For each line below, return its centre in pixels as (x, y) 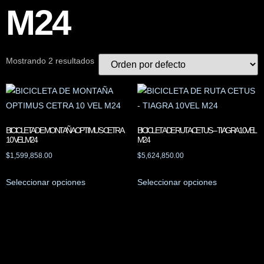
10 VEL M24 (21, 140)
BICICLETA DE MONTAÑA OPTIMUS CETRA (64, 130)
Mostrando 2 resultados (50, 61)
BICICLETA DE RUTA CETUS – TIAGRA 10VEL (196, 130)
